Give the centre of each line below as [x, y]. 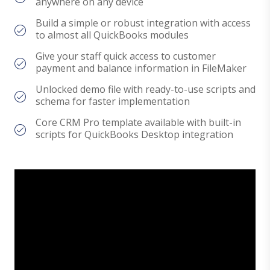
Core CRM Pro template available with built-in [138, 123]
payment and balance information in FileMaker [141, 68]
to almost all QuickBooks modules [112, 35]
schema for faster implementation [113, 102]
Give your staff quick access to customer [126, 56]
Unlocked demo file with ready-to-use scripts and [146, 89]
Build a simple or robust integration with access [143, 23]
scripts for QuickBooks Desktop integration [134, 135]
